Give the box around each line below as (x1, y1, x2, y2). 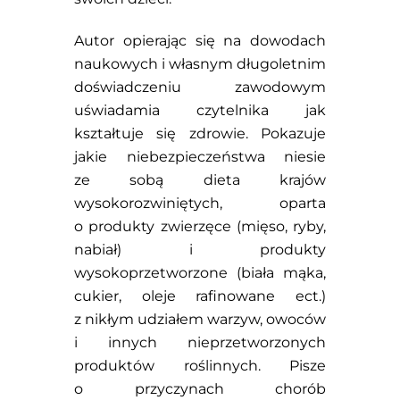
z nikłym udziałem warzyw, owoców (73, 310, 327, 328)
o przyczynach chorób (73, 379, 327, 397)
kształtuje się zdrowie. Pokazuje (73, 124, 327, 142)
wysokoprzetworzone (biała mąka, (73, 263, 327, 281)
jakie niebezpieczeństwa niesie (73, 147, 327, 165)
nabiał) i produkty (73, 240, 327, 258)
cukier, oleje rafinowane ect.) (73, 287, 327, 304)
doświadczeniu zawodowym (73, 78, 327, 96)
